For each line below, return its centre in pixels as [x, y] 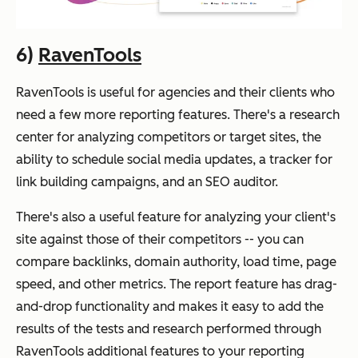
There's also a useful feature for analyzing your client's [176, 217]
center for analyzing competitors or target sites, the [169, 137]
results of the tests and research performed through [169, 328]
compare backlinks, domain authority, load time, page [176, 261]
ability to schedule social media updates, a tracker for [174, 159]
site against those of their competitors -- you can [160, 239]
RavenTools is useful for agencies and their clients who [175, 92]
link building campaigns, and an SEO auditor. [147, 181]
